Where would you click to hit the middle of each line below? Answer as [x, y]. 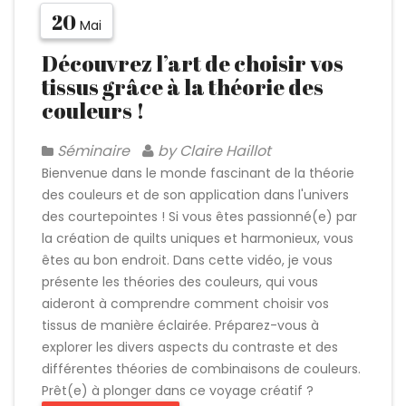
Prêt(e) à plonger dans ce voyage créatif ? [178, 391]
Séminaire [93, 151]
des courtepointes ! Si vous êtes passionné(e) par [199, 217]
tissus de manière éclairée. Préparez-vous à [180, 325]
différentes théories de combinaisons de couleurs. [201, 369]
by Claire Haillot [213, 151]
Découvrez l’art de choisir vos [193, 63]
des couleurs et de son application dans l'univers [195, 195]
